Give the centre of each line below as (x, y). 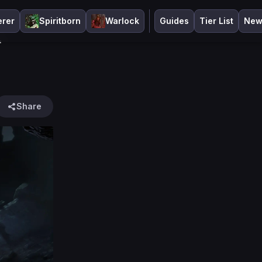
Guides (174, 21)
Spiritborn (60, 21)
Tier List (216, 21)
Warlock (122, 21)
